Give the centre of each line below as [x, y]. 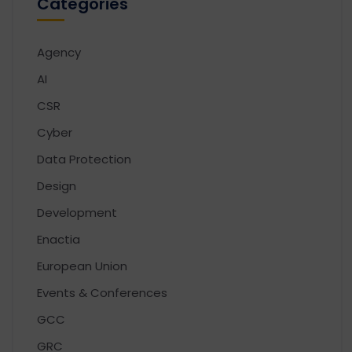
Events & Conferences [102, 292]
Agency [59, 52]
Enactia [59, 239]
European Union [82, 266]
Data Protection [84, 159]
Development [77, 212]
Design [57, 185]
